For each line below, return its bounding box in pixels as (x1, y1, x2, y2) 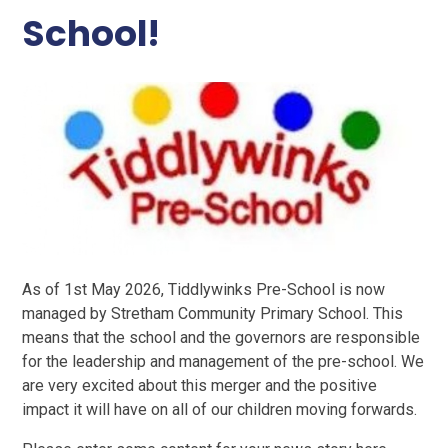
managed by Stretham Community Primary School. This (22, 304, 404, 324)
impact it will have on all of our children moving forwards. (22, 400, 418, 420)
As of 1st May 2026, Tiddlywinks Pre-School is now (22, 280, 386, 300)
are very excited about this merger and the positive (22, 376, 378, 396)
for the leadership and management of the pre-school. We (22, 352, 425, 372)
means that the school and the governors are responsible (22, 328, 421, 348)
